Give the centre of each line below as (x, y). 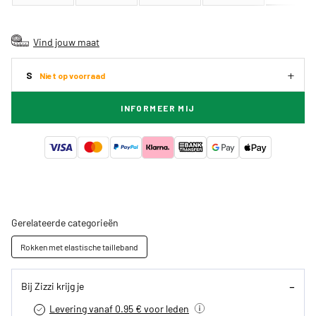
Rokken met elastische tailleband (79, 247)
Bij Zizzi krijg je (53, 285)
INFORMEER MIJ (158, 108)
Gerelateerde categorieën (65, 223)
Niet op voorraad (72, 75)
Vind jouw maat (66, 42)
